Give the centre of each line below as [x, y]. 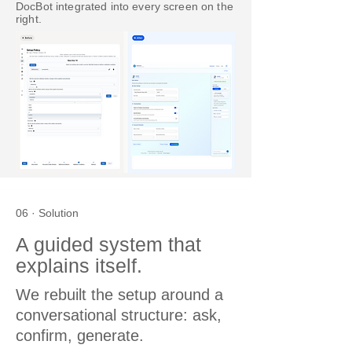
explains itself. [79, 266]
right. [29, 19]
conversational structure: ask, [119, 315]
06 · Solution [47, 213]
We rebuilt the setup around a [119, 295]
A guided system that [108, 245]
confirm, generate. [80, 336]
